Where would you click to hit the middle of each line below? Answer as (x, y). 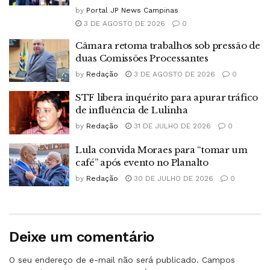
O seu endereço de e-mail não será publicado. (104, 260)
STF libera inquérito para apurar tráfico (167, 98)
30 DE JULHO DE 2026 (172, 178)
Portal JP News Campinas (132, 10)
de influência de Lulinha (132, 110)
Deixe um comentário (82, 237)
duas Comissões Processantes (142, 58)
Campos (218, 260)
